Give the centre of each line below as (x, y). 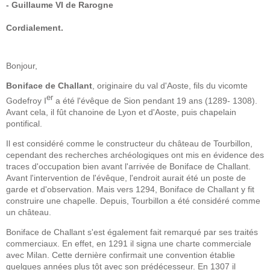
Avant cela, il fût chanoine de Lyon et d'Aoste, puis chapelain (121, 112)
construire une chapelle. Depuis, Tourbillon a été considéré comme (133, 200)
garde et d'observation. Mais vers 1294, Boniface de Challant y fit (130, 189)
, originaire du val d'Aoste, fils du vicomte (170, 86)
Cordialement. (35, 28)
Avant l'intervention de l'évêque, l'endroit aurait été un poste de (126, 177)
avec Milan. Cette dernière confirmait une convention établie (121, 255)
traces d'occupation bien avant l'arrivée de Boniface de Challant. (128, 166)
